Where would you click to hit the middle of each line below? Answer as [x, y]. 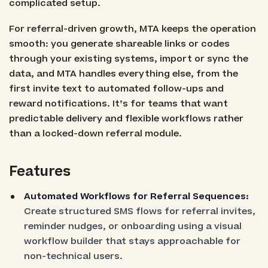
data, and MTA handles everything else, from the [123, 74]
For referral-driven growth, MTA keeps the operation [132, 29]
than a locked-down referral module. [95, 134]
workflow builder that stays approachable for [133, 242]
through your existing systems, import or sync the [128, 59]
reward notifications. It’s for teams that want [118, 104]
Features [39, 172]
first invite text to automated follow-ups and [116, 89]
